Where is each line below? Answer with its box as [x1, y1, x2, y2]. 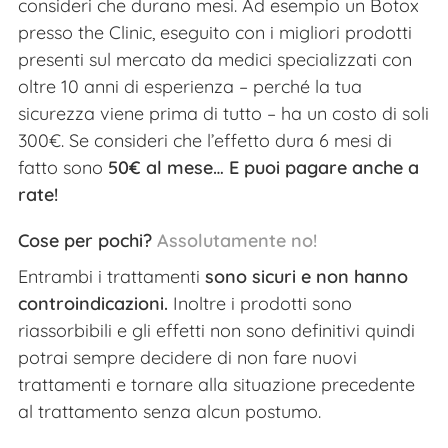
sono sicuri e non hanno [205, 264, 408, 288]
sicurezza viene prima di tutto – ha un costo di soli [18, 101, 429, 125]
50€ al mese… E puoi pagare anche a [108, 155, 419, 179]
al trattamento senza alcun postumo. [18, 399, 321, 423]
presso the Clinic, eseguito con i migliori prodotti [18, 20, 412, 44]
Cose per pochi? [18, 228, 157, 252]
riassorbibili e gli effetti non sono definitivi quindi [18, 318, 415, 342]
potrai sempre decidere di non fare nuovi [18, 345, 357, 369]
